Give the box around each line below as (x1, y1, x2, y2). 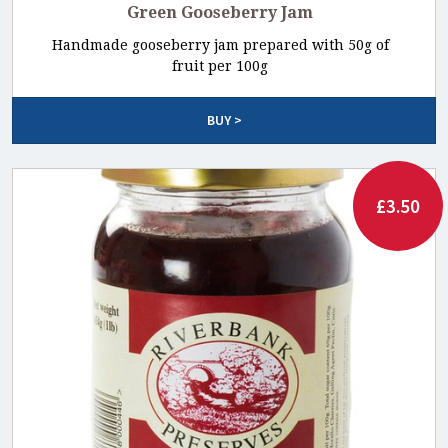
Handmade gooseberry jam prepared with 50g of (51, 37, 389, 54)
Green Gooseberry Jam (127, 3, 314, 23)
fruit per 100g (172, 58, 269, 75)
